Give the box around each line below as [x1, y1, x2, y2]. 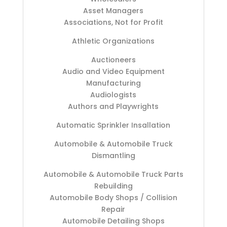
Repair [101, 204, 126, 215]
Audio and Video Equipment [62, 66, 165, 77]
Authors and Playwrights [68, 101, 159, 112]
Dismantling [91, 150, 135, 161]
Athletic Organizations [72, 36, 155, 47]
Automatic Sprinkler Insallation [56, 120, 171, 131]
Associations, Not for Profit [63, 17, 163, 28]
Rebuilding [94, 181, 133, 192]
